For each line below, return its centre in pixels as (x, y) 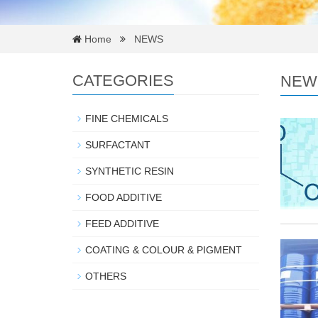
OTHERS (106, 276)
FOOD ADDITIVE (124, 197)
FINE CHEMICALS (127, 118)
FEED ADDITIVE (122, 223)
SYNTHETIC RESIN (130, 171)
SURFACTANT (118, 144)
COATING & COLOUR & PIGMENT (164, 250)
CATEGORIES (123, 80)
